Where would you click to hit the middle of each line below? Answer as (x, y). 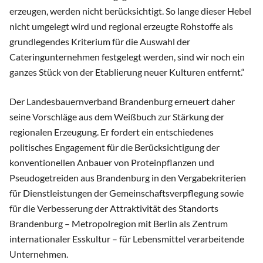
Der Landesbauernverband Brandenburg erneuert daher (122, 102)
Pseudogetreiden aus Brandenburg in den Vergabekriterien (128, 178)
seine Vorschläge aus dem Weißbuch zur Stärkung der (117, 117)
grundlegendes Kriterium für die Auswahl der (100, 42)
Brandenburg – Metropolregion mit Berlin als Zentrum (119, 224)
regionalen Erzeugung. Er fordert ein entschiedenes (112, 132)
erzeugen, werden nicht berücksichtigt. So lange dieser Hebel (130, 11)
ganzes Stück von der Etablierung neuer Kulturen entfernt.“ (127, 72)
